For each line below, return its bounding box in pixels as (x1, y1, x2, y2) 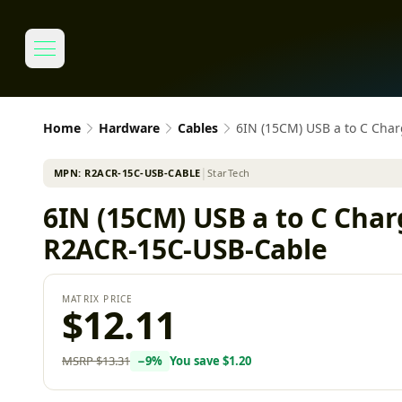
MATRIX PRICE (62, 293, 134, 305)
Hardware (99, 119, 160, 136)
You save (170, 353, 223, 369)
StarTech (207, 166, 250, 179)
